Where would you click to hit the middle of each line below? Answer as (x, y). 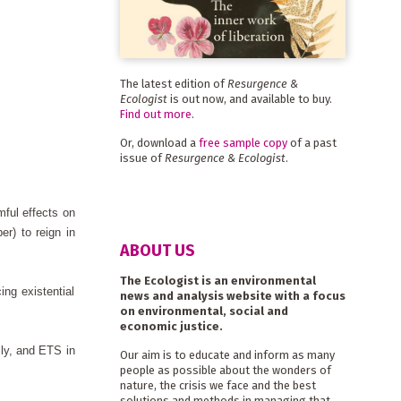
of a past (311, 142)
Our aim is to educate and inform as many (227, 355)
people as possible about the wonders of (225, 371)
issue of (142, 158)
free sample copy (243, 142)
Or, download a (159, 142)
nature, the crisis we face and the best (218, 386)
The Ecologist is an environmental (218, 281)
